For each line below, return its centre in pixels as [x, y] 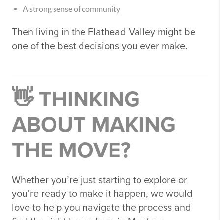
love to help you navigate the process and [101, 208]
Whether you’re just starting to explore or [99, 180]
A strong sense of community [71, 9]
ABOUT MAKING [94, 125]
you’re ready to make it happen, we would [102, 194]
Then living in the [50, 32]
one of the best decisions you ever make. [100, 46]
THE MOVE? [71, 151]
